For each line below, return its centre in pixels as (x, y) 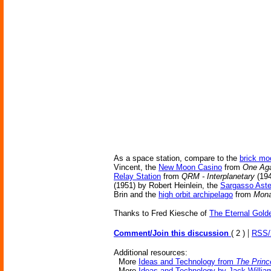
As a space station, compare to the (177, 158)
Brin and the (136, 194)
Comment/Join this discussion (172, 233)
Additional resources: (151, 253)
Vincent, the (136, 167)
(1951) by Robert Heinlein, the (167, 185)
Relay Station (137, 176)
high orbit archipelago (196, 194)
